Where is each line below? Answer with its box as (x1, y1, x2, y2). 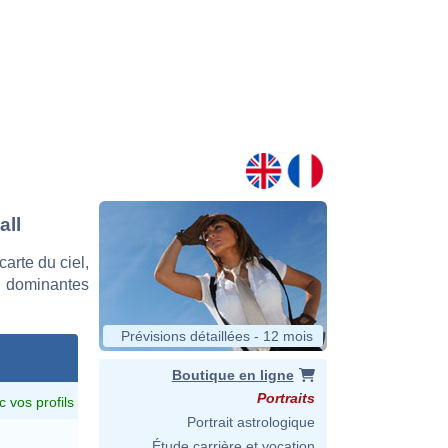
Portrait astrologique (187, 414, 315, 430)
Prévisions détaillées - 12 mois (121, 328, 313, 344)
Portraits (257, 390, 315, 406)
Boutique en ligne (171, 367, 294, 383)
